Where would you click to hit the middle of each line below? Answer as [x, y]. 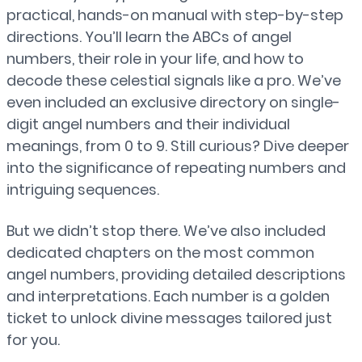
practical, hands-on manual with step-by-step [175, 15]
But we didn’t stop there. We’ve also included [166, 231]
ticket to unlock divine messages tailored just [169, 318]
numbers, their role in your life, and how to [155, 59]
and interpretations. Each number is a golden [168, 296]
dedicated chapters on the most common [160, 253]
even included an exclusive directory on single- [173, 102]
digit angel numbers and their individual [148, 124]
